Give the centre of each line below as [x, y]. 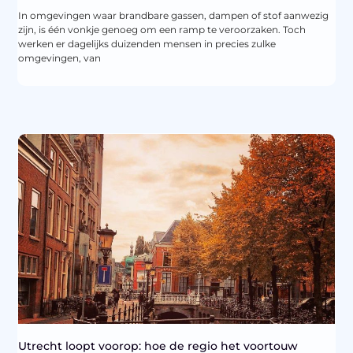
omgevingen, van [60, 58]
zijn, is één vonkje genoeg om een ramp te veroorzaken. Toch [162, 30]
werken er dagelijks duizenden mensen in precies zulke [147, 44]
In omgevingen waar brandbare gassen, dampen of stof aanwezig [174, 16]
